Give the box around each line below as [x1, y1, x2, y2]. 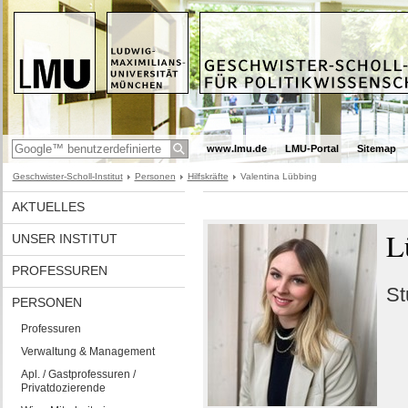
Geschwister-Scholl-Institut [12, 171, 123, 181]
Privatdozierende [20, 382, 106, 394]
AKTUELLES [11, 199, 85, 214]
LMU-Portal [284, 143, 339, 154]
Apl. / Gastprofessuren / [20, 368, 136, 381]
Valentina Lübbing [240, 171, 317, 181]
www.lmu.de [206, 143, 267, 154]
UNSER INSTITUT [11, 231, 117, 246]
